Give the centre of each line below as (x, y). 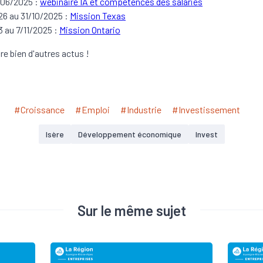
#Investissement (206, 109)
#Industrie (141, 109)
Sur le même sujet (131, 210)
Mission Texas (98, 16)
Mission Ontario (90, 30)
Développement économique (129, 134)
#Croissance (39, 109)
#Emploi (92, 109)
